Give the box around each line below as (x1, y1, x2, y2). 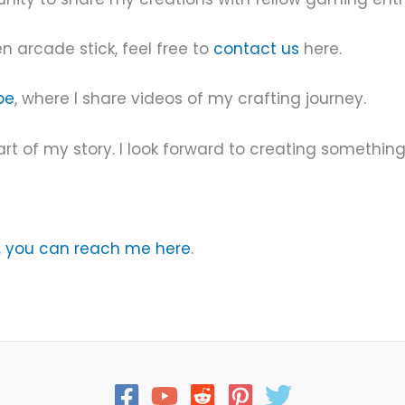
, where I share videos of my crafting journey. (14, 88, 366, 110)
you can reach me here (5, 237, 191, 259)
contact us (213, 38, 299, 61)
